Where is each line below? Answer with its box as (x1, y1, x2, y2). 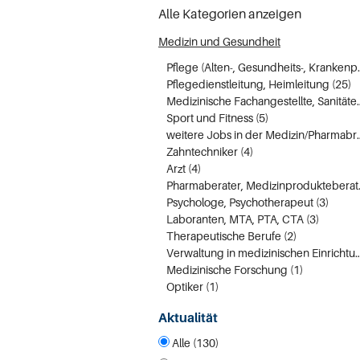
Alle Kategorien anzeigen (158, 6, 301, 22)
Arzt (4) (166, 162, 201, 175)
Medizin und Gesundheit (158, 35, 280, 48)
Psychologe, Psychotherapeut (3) (166, 195, 329, 209)
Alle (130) (172, 336, 219, 350)
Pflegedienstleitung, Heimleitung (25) (166, 77, 351, 91)
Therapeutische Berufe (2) (166, 229, 297, 243)
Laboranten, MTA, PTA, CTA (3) (166, 212, 319, 226)
